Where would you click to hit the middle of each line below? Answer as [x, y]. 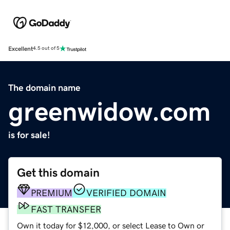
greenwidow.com [110, 111]
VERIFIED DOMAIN [126, 193]
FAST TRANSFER [66, 209]
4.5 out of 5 [46, 49]
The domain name [44, 88]
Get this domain [58, 172]
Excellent [21, 49]
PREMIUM [52, 193]
